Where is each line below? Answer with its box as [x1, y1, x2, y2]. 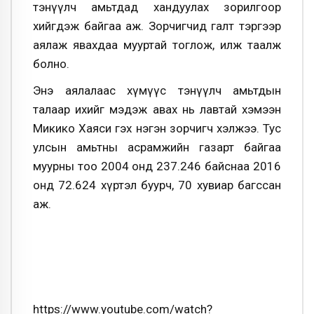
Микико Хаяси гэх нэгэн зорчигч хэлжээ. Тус [33, 121, 281, 135]
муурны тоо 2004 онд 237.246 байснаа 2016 [33, 158, 281, 173]
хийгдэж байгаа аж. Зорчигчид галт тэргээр [33, 18, 281, 33]
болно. [33, 56, 69, 71]
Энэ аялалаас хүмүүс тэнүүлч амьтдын [33, 83, 281, 97]
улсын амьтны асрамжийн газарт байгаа [33, 139, 281, 154]
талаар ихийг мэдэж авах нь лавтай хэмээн [33, 102, 281, 116]
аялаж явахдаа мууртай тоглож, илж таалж [33, 37, 281, 52]
